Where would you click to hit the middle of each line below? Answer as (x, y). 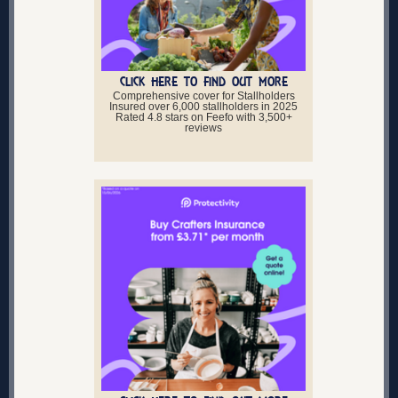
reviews (203, 128)
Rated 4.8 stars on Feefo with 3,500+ (203, 117)
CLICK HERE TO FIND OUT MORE (203, 82)
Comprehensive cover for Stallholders (203, 96)
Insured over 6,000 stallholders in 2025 (203, 107)
